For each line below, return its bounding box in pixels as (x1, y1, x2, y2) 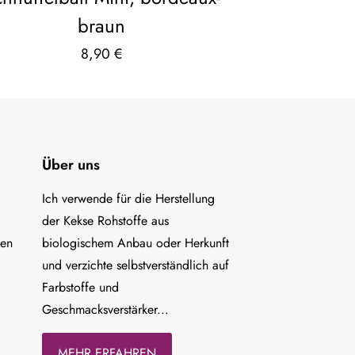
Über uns (42, 154, 100, 175)
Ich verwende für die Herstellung (42, 189, 215, 208)
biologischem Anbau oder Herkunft (42, 233, 229, 252)
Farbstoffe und (42, 277, 119, 296)
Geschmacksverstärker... (42, 300, 169, 319)
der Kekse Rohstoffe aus (42, 211, 169, 230)
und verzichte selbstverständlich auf (42, 255, 229, 274)
